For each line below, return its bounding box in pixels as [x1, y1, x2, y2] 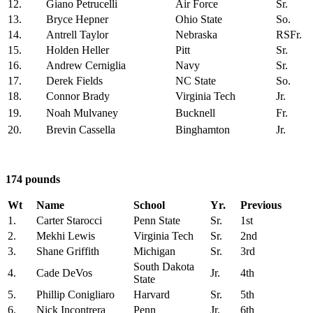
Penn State [133, 214, 180, 227]
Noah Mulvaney [46, 107, 118, 119]
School [133, 199, 165, 212]
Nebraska [175, 29, 217, 41]
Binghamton [175, 124, 230, 136]
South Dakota [133, 261, 194, 273]
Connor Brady [46, 90, 110, 103]
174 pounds [6, 173, 68, 186]
